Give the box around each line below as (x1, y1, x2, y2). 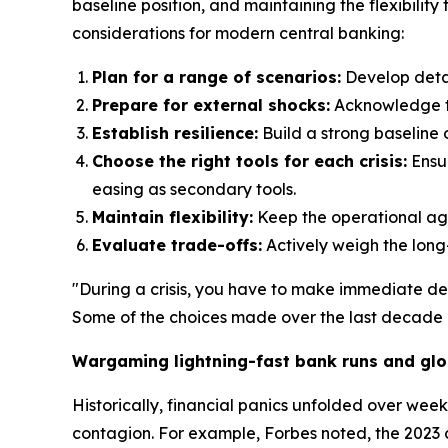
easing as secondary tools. (92, 179, 296, 200)
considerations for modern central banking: (72, 23, 404, 44)
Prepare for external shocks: (92, 95, 330, 116)
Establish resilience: (92, 123, 258, 144)
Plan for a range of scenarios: (92, 67, 341, 88)
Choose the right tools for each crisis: (92, 151, 407, 172)
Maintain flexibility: (92, 207, 253, 228)
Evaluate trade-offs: (92, 235, 262, 256)
